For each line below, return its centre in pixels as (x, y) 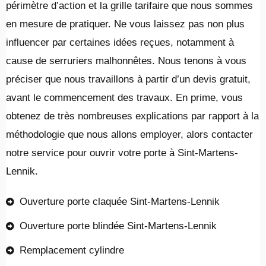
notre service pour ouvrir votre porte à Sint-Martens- (122, 153)
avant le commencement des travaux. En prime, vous (124, 98)
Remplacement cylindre (72, 251)
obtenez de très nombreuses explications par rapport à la (132, 116)
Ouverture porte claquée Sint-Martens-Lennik (119, 202)
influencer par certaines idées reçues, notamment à (120, 43)
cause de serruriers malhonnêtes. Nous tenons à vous (126, 61)
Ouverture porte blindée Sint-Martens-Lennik (118, 226)
